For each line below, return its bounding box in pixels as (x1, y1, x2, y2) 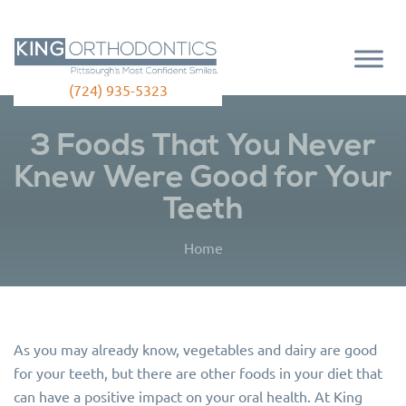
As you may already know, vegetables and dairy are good (14, 340, 377, 358)
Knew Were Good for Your (14, 163, 392, 195)
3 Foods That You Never (30, 131, 376, 163)
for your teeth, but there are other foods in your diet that (14, 363, 382, 382)
